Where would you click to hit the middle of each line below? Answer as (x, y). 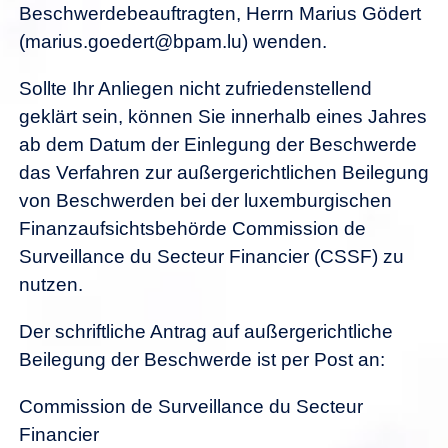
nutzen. (51, 285)
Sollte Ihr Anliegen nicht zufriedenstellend (195, 89)
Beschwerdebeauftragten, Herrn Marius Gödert (220, 14)
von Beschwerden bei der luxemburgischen (205, 201)
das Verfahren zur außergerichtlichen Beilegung (224, 173)
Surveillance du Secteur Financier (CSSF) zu (211, 257)
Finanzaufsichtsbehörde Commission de (192, 229)
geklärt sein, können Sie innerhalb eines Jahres (223, 117)
